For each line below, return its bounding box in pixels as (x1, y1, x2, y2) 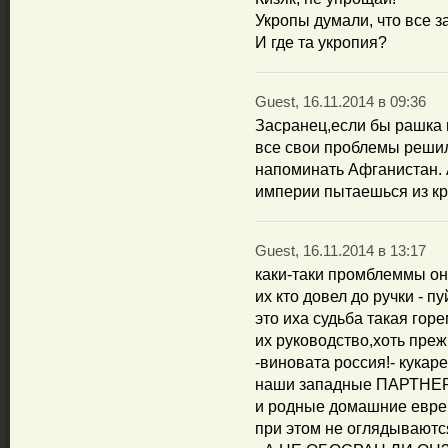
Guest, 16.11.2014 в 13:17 (255, 243, 426, 259)
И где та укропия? (255, 34, 387, 51)
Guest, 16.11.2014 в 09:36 (255, 94, 426, 110)
